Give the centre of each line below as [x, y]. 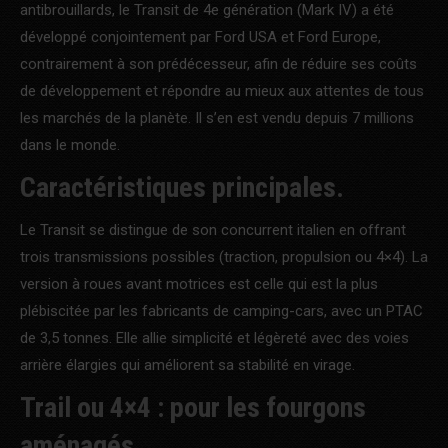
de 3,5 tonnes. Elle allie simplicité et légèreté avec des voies [214, 337]
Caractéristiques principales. [182, 187]
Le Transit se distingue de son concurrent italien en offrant [213, 229]
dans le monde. [70, 144]
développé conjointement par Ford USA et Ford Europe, [200, 36]
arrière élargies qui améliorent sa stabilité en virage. [187, 364]
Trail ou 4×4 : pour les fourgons [193, 407]
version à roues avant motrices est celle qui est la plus [199, 283]
